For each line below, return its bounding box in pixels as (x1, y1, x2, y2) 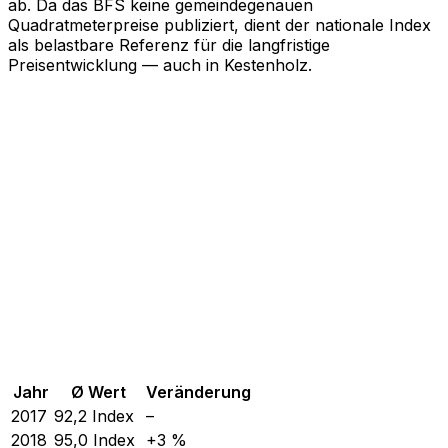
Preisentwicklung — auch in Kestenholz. (8, 55, 312, 76)
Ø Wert (70, 382, 126, 403)
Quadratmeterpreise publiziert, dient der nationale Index (8, 15, 431, 36)
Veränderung (146, 382, 251, 403)
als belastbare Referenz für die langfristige (8, 35, 330, 56)
